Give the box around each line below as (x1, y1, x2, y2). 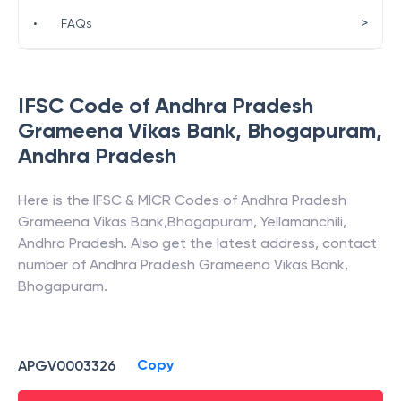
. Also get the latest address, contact (124, 235, 377, 252)
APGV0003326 (18, 356, 115, 374)
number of (18, 256, 90, 273)
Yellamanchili (260, 213, 343, 230)
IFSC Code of (18, 92, 155, 118)
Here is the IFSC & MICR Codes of (18, 192, 241, 209)
